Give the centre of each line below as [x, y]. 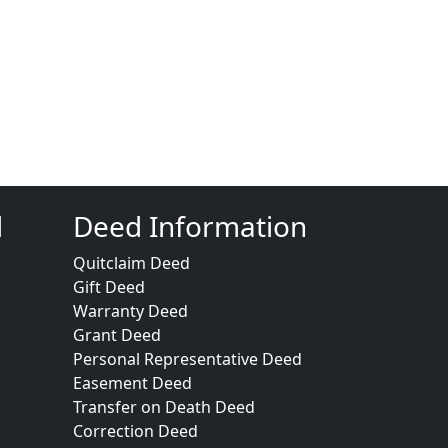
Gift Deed [109, 287]
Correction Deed [135, 431]
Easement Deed [132, 383]
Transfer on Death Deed [164, 407]
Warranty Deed [130, 311]
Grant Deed [117, 335]
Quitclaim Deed [131, 263]
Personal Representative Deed [187, 359]
